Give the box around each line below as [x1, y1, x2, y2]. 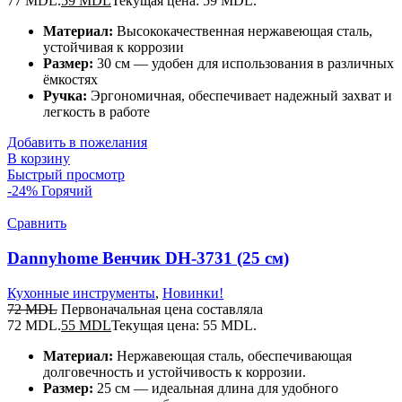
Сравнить [7, 215, 66, 232]
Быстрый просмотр [7, 167, 125, 183]
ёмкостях [43, 72, 98, 88]
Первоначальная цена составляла [61, 301, 263, 317]
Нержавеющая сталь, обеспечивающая [113, 347, 352, 363]
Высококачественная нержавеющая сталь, [113, 23, 372, 39]
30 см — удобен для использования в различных [93, 56, 394, 72]
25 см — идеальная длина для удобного [93, 380, 338, 396]
